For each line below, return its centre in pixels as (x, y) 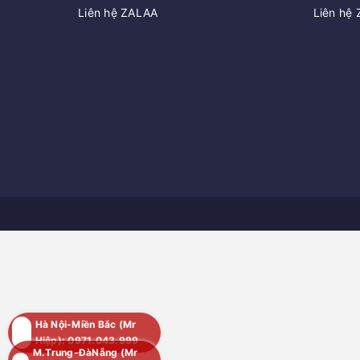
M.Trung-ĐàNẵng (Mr (85, 352)
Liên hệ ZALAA (118, 13)
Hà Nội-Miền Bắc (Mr (86, 324)
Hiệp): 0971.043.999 (87, 340)
